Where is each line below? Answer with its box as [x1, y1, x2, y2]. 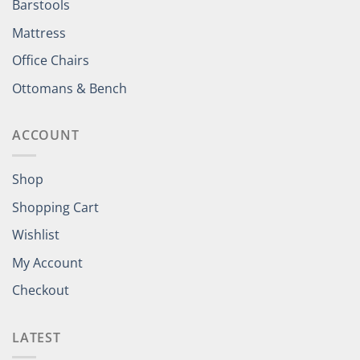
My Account [12, 253, 83, 272]
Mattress [12, 23, 66, 42]
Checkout [12, 281, 69, 300]
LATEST [12, 328, 61, 346]
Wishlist [12, 226, 59, 244]
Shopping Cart [12, 198, 99, 216]
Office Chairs [12, 51, 89, 70]
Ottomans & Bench [12, 79, 127, 97]
